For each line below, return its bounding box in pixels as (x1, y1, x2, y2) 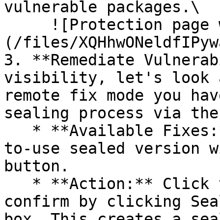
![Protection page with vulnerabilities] (4, 16, 51, 33)
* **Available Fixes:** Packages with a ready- (4, 122, 32, 139)
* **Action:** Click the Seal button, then (4, 175, 32, 192)
